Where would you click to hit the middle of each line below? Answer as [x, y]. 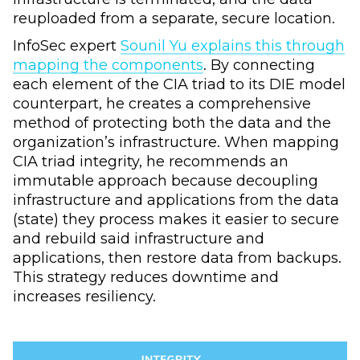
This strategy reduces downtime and [146, 277]
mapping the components [108, 65]
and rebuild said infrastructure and [139, 239]
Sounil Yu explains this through [233, 46]
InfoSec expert [67, 46]
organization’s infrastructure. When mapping [176, 142]
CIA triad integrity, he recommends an [151, 162]
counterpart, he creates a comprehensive [162, 104]
